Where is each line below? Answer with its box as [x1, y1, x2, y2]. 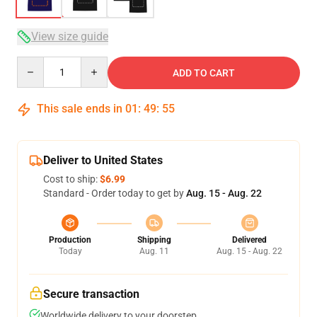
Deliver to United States [43, 154, 163, 167]
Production [49, 235, 91, 245]
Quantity [16, 57, 55, 69]
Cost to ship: [43, 173, 100, 185]
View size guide [31, 30, 108, 43]
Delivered [232, 235, 267, 245]
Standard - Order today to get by [43, 188, 186, 199]
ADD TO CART [173, 67, 235, 79]
